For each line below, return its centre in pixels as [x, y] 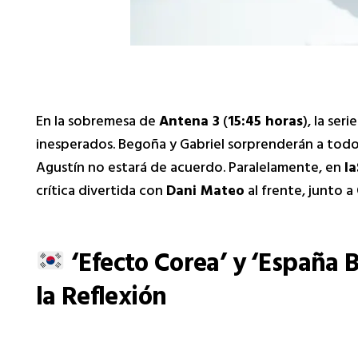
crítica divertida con [101, 193]
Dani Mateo [205, 193]
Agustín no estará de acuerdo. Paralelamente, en [190, 170]
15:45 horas [265, 123]
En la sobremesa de [97, 123]
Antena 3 [189, 123]
